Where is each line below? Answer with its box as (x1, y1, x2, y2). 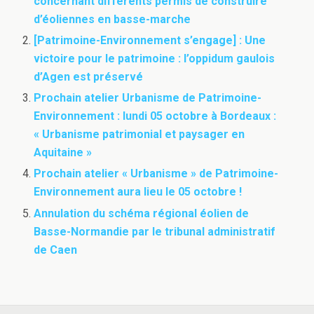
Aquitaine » (34, 146, 93, 160)
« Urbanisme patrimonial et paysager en (34, 128, 245, 142)
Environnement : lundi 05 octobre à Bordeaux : (34, 109, 277, 123)
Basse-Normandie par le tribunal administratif (34, 224, 276, 238)
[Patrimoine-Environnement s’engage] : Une (34, 34, 266, 48)
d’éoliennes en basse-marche (34, 12, 191, 26)
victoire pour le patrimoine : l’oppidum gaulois (34, 52, 275, 66)
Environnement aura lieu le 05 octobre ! (34, 185, 243, 199)
